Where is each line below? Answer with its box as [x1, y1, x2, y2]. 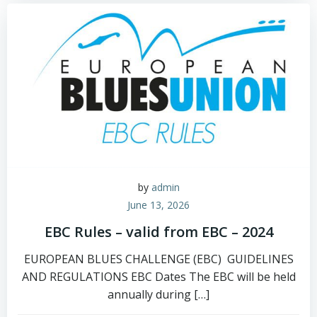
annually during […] [108, 287, 209, 302]
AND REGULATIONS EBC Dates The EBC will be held [21, 269, 296, 284]
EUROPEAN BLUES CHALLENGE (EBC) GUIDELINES [23, 251, 294, 267]
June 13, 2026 [127, 198, 190, 212]
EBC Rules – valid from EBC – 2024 [44, 222, 273, 241]
